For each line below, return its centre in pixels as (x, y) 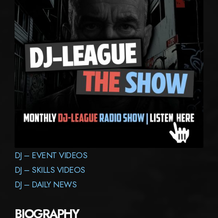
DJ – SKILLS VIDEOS (50, 170)
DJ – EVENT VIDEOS (51, 155)
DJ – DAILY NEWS (46, 185)
